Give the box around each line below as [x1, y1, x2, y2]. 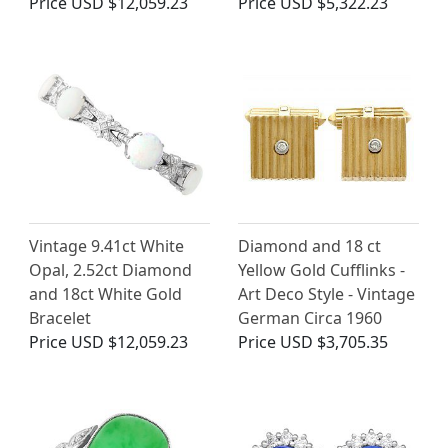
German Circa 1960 [238, 307, 382, 330]
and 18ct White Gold [29, 283, 182, 306]
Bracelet [29, 307, 91, 330]
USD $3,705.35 [280, 331, 388, 354]
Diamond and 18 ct [238, 235, 381, 258]
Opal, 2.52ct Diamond [29, 259, 192, 282]
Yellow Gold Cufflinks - [238, 259, 405, 282]
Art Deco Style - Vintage [238, 283, 415, 306]
